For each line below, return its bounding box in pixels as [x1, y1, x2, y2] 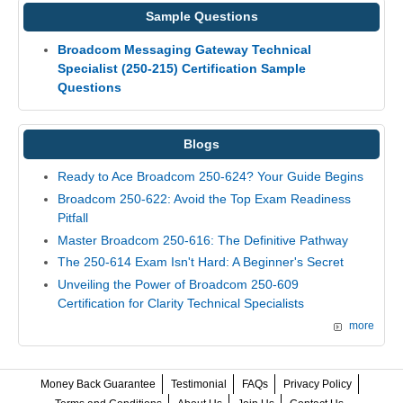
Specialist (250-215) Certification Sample [57, 60, 306, 76]
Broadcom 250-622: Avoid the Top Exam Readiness [57, 191, 351, 206]
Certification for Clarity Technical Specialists [57, 295, 304, 310]
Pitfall [57, 210, 88, 225]
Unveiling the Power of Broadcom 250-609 [57, 276, 299, 291]
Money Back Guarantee [40, 378, 156, 391]
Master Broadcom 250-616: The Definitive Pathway [57, 232, 348, 247]
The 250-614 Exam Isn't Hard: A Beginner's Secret [57, 255, 344, 270]
